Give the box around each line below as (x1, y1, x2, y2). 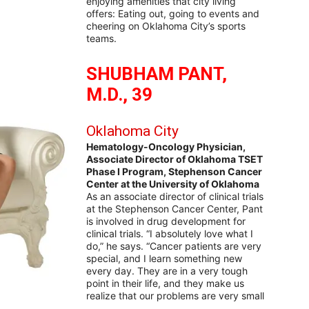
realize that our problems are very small (86, 290, 264, 302)
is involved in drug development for (86, 215, 246, 228)
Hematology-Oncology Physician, (86, 141, 246, 153)
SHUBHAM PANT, (86, 63, 227, 85)
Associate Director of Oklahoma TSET (86, 153, 263, 166)
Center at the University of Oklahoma (86, 178, 259, 190)
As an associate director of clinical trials (86, 190, 263, 203)
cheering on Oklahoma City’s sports (86, 20, 246, 32)
